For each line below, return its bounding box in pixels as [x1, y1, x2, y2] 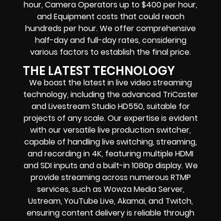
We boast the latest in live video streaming [29, 77, 192, 89]
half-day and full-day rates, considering [35, 34, 186, 46]
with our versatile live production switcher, [30, 124, 191, 136]
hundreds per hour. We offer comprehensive [25, 22, 196, 34]
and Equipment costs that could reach [37, 10, 184, 22]
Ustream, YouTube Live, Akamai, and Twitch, [28, 195, 193, 207]
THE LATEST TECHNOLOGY [23, 63, 175, 79]
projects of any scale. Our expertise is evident [23, 112, 198, 124]
